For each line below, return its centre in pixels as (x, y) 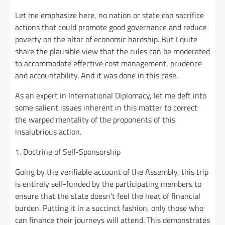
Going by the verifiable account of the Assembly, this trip (112, 172)
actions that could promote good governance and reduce (111, 27)
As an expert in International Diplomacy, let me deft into (111, 95)
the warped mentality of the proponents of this (95, 119)
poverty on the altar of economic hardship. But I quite (106, 39)
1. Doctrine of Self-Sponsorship (68, 151)
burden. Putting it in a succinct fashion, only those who (109, 208)
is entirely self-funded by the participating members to (108, 184)
